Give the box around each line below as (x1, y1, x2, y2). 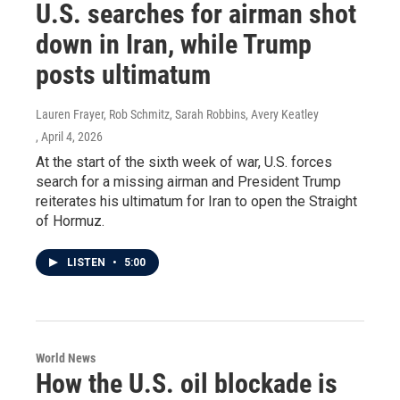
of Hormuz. (36, 212, 104, 229)
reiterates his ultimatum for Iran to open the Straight (36, 193, 357, 210)
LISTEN (67, 256, 108, 269)
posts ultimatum (36, 59, 211, 90)
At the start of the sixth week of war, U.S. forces (36, 154, 332, 171)
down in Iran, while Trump (36, 29, 312, 60)
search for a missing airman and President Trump (36, 173, 341, 190)
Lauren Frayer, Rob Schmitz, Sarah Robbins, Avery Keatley (36, 107, 319, 121)
